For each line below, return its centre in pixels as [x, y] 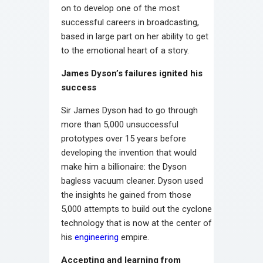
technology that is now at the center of [136, 223]
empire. [134, 237]
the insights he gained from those [126, 195]
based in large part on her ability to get [135, 36]
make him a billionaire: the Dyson [124, 166]
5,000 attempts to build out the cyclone [136, 209]
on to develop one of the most [120, 8]
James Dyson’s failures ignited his [132, 73]
